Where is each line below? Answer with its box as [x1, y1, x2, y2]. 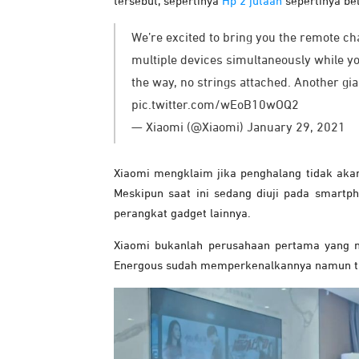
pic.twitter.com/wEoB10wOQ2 [131, 99, 299, 113]
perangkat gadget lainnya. [114, 208, 251, 220]
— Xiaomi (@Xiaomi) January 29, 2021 [131, 122, 345, 135]
